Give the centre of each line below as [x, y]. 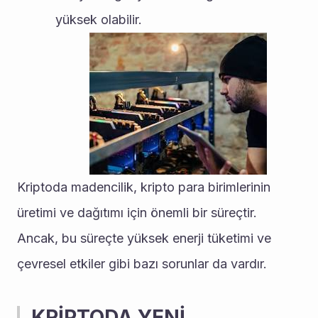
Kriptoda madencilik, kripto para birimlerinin [144, 187]
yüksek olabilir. [99, 20]
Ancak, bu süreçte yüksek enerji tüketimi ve [144, 238]
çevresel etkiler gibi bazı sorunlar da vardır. [142, 264]
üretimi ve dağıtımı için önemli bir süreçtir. [137, 213]
